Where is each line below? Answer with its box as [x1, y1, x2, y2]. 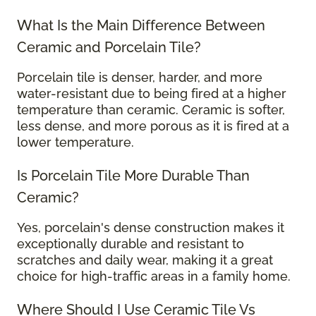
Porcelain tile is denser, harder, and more [17, 70, 262, 85]
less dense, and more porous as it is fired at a [17, 119, 289, 134]
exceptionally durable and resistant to [17, 236, 244, 252]
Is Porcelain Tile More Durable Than [17, 167, 250, 185]
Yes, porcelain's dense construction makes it [17, 220, 284, 236]
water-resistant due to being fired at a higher [17, 86, 286, 102]
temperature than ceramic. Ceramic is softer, [17, 102, 285, 118]
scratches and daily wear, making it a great [17, 253, 273, 268]
